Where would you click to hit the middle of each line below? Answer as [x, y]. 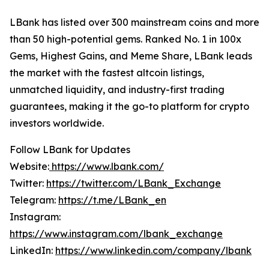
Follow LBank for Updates [70, 150]
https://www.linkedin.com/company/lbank [153, 251]
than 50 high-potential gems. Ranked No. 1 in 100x [125, 39]
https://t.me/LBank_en [112, 200]
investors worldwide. [57, 123]
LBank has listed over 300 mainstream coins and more [134, 23]
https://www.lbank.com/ [108, 167]
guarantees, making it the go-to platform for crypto [129, 107]
